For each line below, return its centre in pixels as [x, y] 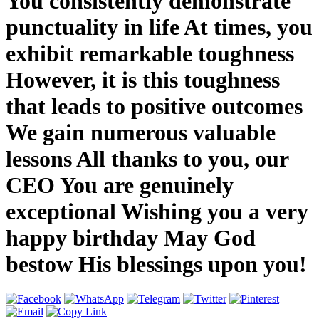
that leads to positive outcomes [154, 106]
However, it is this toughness [143, 79]
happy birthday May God [131, 237]
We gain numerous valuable [141, 132]
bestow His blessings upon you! [156, 264]
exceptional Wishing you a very [157, 211]
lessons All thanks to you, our [147, 158]
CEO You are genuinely [120, 185]
